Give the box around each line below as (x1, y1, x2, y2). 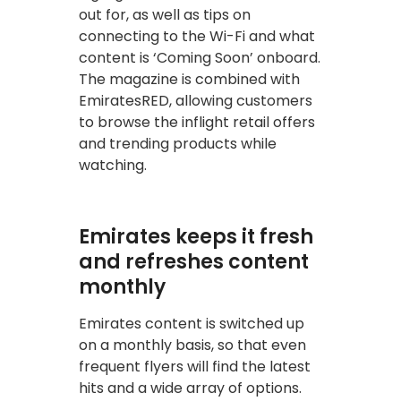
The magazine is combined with (79, 68, 300, 90)
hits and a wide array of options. (79, 377, 302, 398)
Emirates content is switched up (79, 312, 304, 334)
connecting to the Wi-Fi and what (79, 25, 315, 47)
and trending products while (79, 132, 277, 154)
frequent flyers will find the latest (79, 355, 311, 377)
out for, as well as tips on (79, 4, 251, 25)
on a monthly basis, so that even (79, 334, 306, 355)
